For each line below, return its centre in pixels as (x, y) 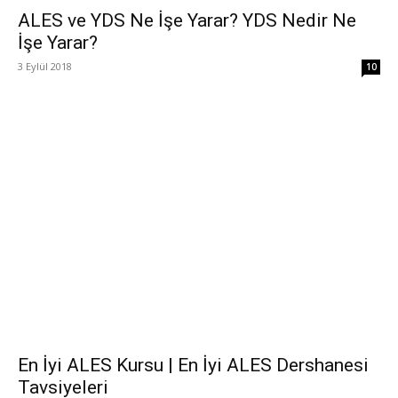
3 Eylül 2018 (45, 66)
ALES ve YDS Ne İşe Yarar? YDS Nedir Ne (187, 20)
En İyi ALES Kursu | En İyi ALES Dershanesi (193, 366)
